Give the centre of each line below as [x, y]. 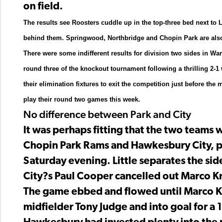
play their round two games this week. [82, 99]
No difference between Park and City [107, 114]
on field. [43, 6]
